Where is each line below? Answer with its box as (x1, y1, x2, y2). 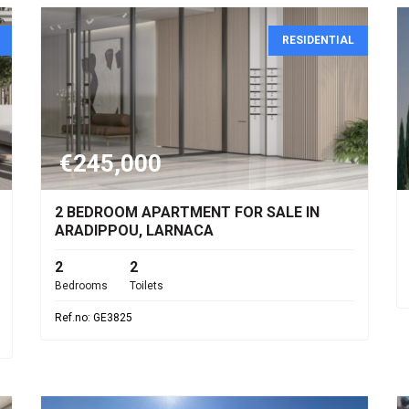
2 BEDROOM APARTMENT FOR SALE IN (55, 204, 320, 221)
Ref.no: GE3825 (55, 311, 132, 324)
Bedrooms (55, 279, 108, 292)
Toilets (130, 279, 163, 292)
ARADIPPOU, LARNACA (55, 222, 214, 239)
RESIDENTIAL (282, 34, 354, 47)
